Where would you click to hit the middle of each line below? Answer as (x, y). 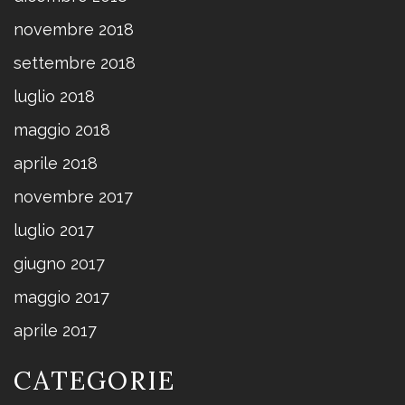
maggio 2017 (61, 297)
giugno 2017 (59, 263)
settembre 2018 (75, 62)
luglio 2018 (54, 96)
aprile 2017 (55, 330)
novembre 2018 (74, 29)
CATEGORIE (94, 380)
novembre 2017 (73, 196)
